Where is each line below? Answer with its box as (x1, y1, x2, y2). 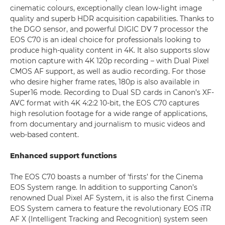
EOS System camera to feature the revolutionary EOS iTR (10, 204, 211, 213)
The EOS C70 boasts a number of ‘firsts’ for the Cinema (10, 172, 203, 181)
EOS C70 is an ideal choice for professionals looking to (10, 35, 201, 44)
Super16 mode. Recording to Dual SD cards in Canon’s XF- (10, 88, 214, 97)
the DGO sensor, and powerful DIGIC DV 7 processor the (10, 25, 208, 34)
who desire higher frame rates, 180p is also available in (10, 77, 199, 86)
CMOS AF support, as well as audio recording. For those (10, 67, 205, 76)
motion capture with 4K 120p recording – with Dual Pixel (10, 56, 209, 65)
